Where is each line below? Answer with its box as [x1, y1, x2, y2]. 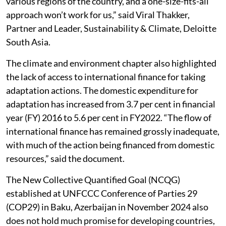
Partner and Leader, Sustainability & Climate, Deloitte [6, 22, 216, 34]
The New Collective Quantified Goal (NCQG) [6, 174, 180, 185]
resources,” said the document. [6, 152, 125, 164]
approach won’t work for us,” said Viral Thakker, [6, 9, 190, 20]
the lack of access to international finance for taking [6, 71, 205, 82]
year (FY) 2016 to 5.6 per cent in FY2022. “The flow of [6, 111, 211, 123]
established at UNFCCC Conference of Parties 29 [6, 187, 197, 199]
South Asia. [6, 36, 50, 47]
